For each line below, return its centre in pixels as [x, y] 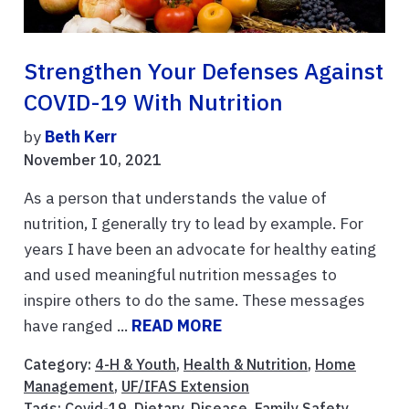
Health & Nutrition [246, 364]
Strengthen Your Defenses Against [204, 71]
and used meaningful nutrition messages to [180, 274]
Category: [59, 364]
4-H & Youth [136, 364]
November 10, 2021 [93, 159]
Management [69, 386]
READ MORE [177, 325]
